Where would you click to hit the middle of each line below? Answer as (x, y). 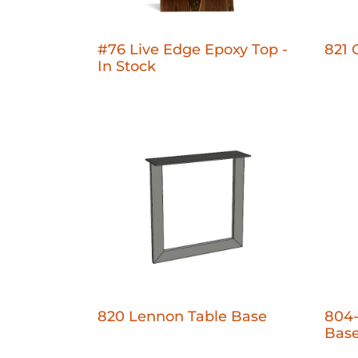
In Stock (127, 66)
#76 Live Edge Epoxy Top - (193, 49)
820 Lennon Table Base (182, 316)
